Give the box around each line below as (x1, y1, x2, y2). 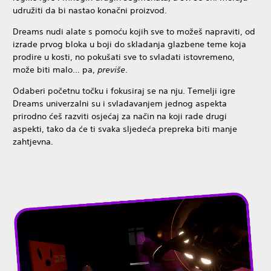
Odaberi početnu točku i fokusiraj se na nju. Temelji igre (13, 85, 235, 96)
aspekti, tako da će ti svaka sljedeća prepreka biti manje (13, 123, 237, 134)
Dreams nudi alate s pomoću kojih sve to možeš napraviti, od (13, 25, 255, 37)
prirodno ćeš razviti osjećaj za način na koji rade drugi (13, 110, 227, 122)
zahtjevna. (13, 135, 53, 147)
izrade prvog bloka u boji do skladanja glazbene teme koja (13, 38, 246, 50)
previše (97, 64, 125, 75)
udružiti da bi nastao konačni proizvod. (13, 4, 167, 16)
